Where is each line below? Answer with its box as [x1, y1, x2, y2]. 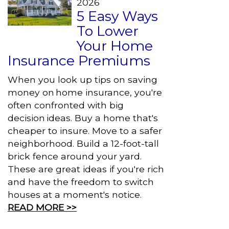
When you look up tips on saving [8, 74, 157, 85]
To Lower [77, 22, 139, 39]
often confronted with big [8, 100, 124, 110]
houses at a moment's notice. [8, 189, 142, 200]
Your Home [77, 37, 153, 54]
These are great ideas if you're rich [8, 164, 164, 174]
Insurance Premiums [8, 52, 150, 69]
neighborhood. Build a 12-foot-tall [8, 138, 159, 149]
